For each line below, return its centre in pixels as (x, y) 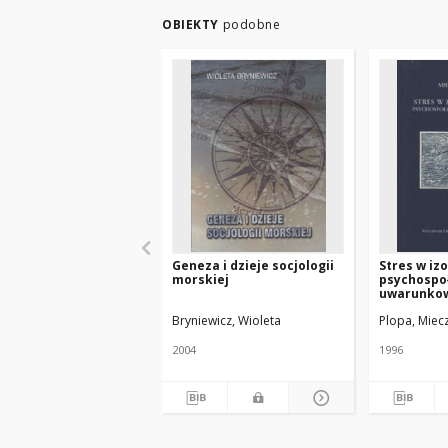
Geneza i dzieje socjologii (253, 265)
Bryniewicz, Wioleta (226, 320)
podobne (251, 24)
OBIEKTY (190, 24)
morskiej (200, 279)
